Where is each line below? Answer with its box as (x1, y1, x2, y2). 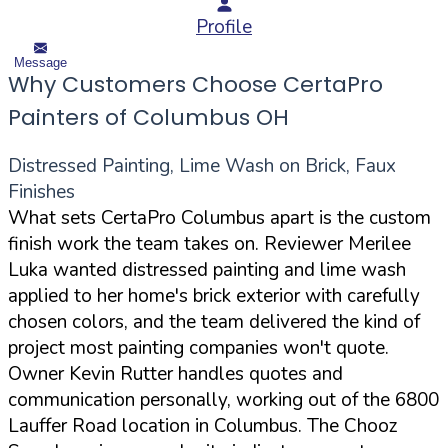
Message (14, 54, 67, 70)
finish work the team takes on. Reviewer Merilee (8, 230, 411, 257)
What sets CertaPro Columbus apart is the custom (8, 204, 431, 231)
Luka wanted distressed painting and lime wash (8, 256, 406, 283)
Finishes (8, 178, 75, 205)
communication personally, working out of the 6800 (8, 386, 439, 413)
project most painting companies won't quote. (8, 334, 389, 361)
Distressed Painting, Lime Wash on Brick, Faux (8, 152, 396, 179)
